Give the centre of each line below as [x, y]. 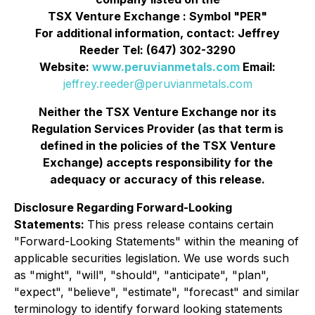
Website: [66, 67]
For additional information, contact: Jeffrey [157, 33]
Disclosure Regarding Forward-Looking [123, 207]
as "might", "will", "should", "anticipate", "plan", [142, 275]
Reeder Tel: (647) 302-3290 [157, 50]
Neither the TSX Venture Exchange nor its [157, 112]
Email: [258, 67]
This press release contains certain [180, 224]
